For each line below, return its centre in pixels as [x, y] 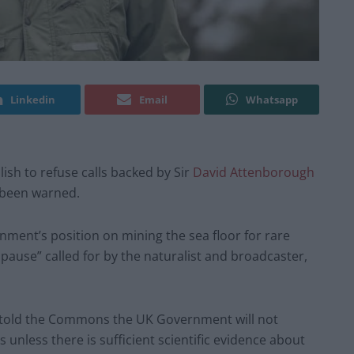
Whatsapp [271, 100]
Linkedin [33, 100]
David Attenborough [254, 173]
